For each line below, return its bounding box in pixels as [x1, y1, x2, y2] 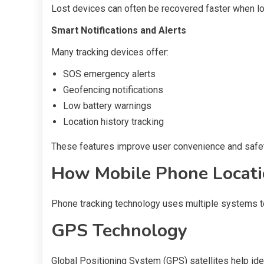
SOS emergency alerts [63, 68, 156, 80]
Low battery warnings [63, 100, 151, 111]
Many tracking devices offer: [51, 46, 169, 58]
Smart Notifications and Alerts [51, 24, 186, 36]
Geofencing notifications [63, 84, 163, 95]
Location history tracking [63, 115, 164, 127]
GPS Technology [51, 218, 187, 243]
